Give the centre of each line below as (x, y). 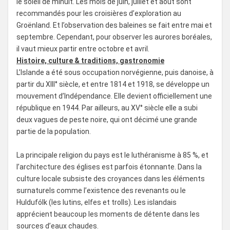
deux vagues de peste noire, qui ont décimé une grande (107, 119)
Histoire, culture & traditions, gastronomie (90, 60)
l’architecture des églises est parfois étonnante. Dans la (109, 167)
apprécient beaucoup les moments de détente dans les (108, 214)
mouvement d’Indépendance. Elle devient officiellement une (114, 96)
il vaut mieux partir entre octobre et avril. (83, 49)
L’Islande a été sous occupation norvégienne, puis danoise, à (115, 72)
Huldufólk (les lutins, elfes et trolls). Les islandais (97, 202)
